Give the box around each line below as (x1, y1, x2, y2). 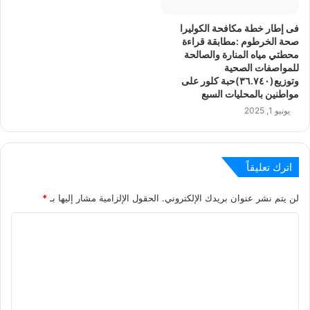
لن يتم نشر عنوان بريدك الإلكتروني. (162, 192, 299, 204)
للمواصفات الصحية (224, 62, 299, 74)
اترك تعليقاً (246, 161, 292, 174)
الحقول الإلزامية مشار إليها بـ (47, 192, 159, 204)
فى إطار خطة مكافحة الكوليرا (180, 22, 299, 35)
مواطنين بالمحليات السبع (201, 88, 299, 100)
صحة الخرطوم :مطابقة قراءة (182, 35, 299, 48)
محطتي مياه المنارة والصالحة (184, 48, 299, 61)
